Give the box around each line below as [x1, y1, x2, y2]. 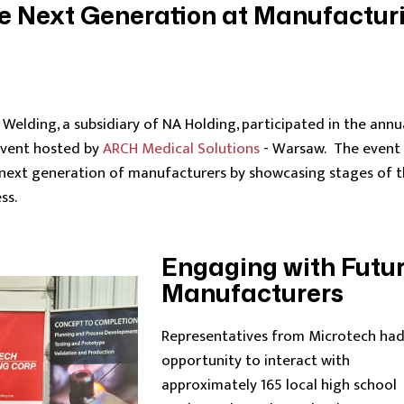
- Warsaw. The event [260, 136, 400, 161]
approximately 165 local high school [161, 372, 397, 398]
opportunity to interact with [161, 348, 350, 373]
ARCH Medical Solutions [103, 136, 260, 161]
